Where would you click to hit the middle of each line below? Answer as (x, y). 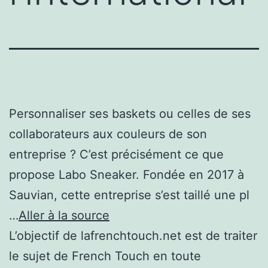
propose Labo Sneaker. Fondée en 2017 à (127, 174)
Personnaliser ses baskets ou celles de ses (130, 113)
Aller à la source (64, 215)
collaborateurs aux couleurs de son (108, 134)
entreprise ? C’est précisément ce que (116, 154)
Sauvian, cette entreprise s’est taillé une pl (129, 195)
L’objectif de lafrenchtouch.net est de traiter (133, 235)
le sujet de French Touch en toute (105, 256)
